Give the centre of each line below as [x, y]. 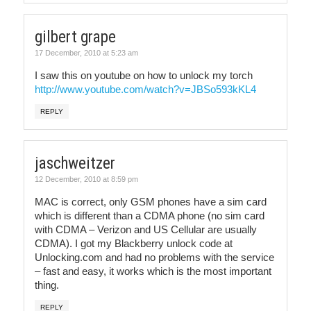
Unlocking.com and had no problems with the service [154, 257]
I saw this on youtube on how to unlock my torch [144, 75]
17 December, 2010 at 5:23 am [86, 53]
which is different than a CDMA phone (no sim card [150, 216]
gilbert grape [75, 37]
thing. [47, 285]
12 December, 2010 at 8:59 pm [86, 179]
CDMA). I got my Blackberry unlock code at [134, 243]
